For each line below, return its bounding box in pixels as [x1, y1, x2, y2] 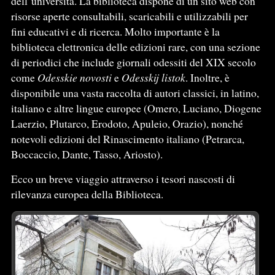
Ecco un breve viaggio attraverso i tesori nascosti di [10, 171, 235, 187]
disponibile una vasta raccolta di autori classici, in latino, [10, 85, 259, 101]
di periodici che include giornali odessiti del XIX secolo [10, 55, 256, 70]
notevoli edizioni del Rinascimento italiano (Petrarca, [10, 131, 244, 147]
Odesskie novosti [37, 70, 112, 85]
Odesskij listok [121, 70, 185, 85]
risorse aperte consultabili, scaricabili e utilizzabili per [10, 9, 248, 24]
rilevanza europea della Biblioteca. [10, 187, 163, 202]
